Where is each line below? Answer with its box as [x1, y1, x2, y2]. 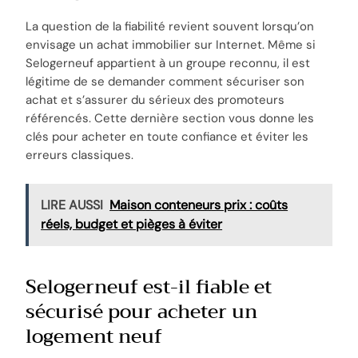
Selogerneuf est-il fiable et [26, 270, 272, 304]
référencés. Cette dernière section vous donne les [26, 110, 315, 127]
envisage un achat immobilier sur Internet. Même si [26, 37, 316, 54]
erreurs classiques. [26, 147, 134, 164]
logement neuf [26, 320, 163, 354]
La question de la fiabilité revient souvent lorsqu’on [26, 18, 315, 35]
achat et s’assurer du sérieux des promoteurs [26, 92, 285, 109]
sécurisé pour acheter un [26, 295, 258, 329]
